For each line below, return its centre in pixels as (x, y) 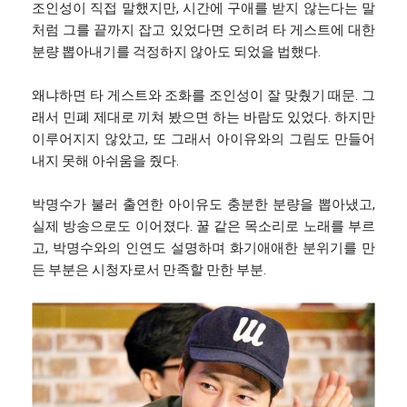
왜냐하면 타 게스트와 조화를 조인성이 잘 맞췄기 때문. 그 (203, 95)
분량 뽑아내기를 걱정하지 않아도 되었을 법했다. (176, 51)
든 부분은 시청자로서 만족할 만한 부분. (149, 269)
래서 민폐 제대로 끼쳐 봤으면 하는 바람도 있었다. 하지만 (203, 117)
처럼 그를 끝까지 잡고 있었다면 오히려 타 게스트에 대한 (203, 30)
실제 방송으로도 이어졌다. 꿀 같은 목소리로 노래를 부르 (203, 226)
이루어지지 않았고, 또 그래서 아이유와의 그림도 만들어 (203, 139)
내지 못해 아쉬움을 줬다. (105, 160)
